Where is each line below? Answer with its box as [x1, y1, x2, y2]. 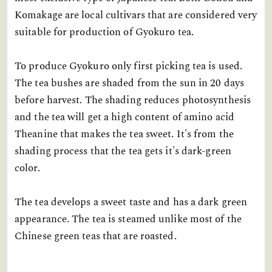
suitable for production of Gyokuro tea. [15, 24, 194, 41]
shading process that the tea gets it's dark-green [15, 143, 231, 160]
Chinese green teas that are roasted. [15, 228, 177, 245]
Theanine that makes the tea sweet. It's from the [15, 126, 234, 143]
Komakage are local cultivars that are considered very [15, 7, 257, 24]
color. [15, 160, 40, 177]
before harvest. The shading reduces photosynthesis [15, 92, 251, 109]
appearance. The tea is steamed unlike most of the [15, 211, 242, 228]
